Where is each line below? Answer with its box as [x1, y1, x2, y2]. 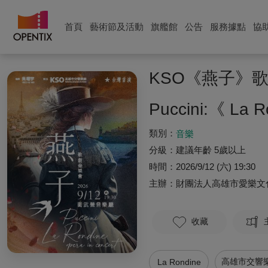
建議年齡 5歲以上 [176, 145, 246, 155]
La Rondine [157, 257, 201, 267]
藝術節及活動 [90, 22, 144, 32]
